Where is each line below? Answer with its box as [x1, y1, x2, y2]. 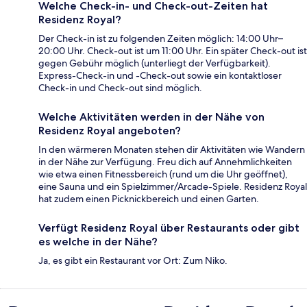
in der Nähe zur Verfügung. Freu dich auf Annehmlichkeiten [38, 156, 292, 169]
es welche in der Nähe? [38, 235, 158, 249]
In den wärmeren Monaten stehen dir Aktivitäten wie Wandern [38, 143, 305, 156]
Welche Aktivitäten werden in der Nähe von [38, 110, 265, 124]
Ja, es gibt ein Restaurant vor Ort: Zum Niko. [38, 254, 228, 267]
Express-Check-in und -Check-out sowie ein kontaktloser [38, 69, 282, 82]
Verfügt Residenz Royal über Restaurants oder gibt [38, 221, 299, 235]
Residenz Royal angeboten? [38, 124, 181, 138]
